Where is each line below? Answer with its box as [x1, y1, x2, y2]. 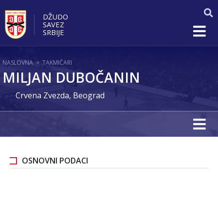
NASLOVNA [2, 58, 33, 67]
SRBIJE [43, 27, 64, 37]
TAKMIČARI [42, 58, 72, 67]
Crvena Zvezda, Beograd [16, 90, 105, 101]
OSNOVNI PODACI [22, 155, 88, 166]
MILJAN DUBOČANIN [2, 68, 140, 87]
